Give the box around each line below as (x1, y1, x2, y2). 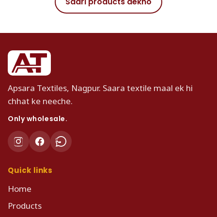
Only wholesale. (8, 113, 68, 124)
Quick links (8, 165, 53, 175)
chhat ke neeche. (8, 95, 73, 107)
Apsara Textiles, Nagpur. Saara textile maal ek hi (8, 82, 193, 93)
